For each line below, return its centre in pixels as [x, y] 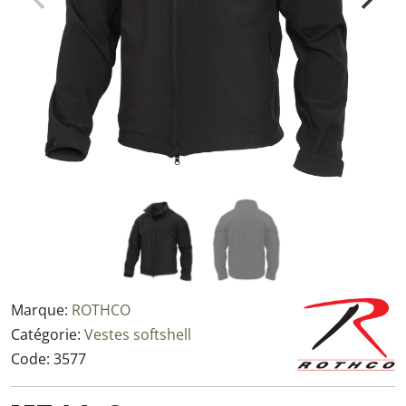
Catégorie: [48, 334]
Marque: [41, 310]
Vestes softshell [138, 334]
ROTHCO [101, 310]
